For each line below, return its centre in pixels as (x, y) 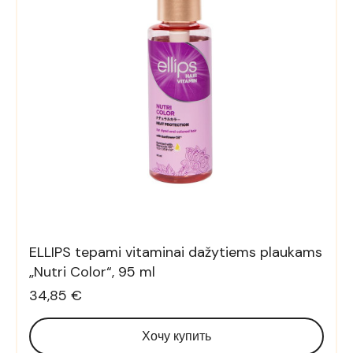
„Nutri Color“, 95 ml (92, 272)
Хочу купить (176, 336)
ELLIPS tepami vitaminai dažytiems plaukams (176, 253)
